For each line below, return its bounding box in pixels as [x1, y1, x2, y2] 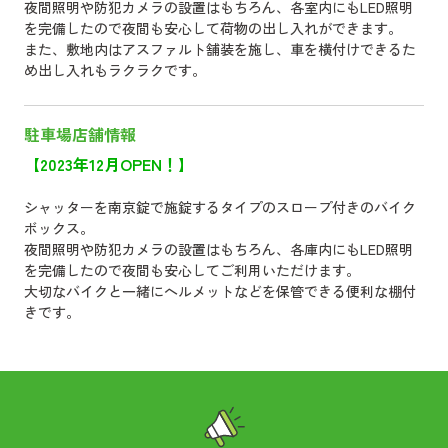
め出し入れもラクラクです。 [24, 60, 206, 80]
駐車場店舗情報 [24, 122, 136, 146]
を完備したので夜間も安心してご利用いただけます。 [24, 260, 360, 280]
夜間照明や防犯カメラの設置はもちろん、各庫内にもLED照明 [24, 239, 413, 259]
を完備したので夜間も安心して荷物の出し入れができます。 [24, 18, 402, 38]
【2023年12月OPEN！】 [24, 152, 194, 176]
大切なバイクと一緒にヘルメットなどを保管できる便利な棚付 [24, 281, 416, 301]
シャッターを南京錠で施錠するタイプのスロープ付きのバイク [24, 197, 416, 217]
